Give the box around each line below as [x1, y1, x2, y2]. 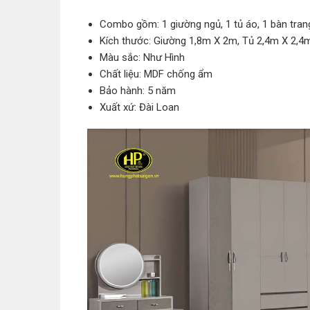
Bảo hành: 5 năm [100, 84, 176, 97]
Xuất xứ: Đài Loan [100, 100, 179, 113]
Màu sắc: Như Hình [100, 51, 185, 64]
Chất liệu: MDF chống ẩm [100, 67, 212, 80]
